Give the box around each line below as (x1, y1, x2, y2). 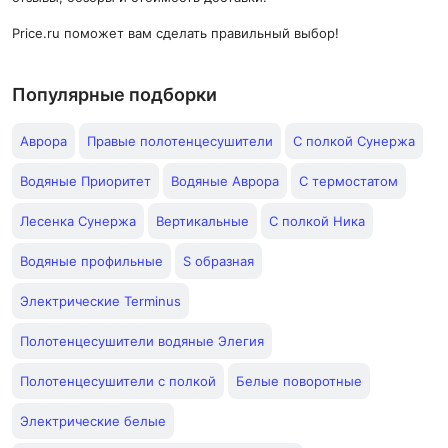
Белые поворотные (236, 373, 362, 389)
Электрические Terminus (20, 293, 181, 309)
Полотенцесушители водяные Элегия (20, 333, 264, 349)
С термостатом (299, 173, 398, 189)
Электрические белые (20, 413, 166, 429)
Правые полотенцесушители (87, 133, 273, 149)
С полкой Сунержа (293, 133, 415, 149)
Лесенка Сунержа (20, 213, 136, 229)
